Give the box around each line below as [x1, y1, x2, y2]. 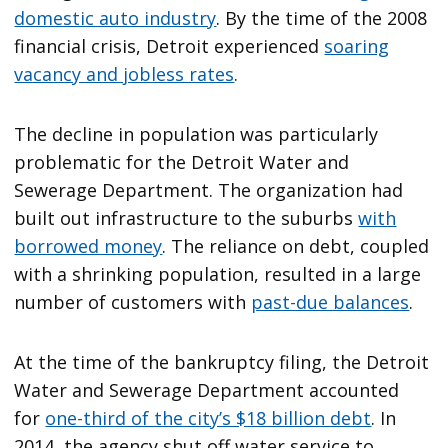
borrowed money [14, 234, 163, 259]
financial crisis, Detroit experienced [14, 34, 325, 59]
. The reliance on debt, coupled [162, 234, 430, 259]
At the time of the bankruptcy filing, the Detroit [14, 350, 430, 375]
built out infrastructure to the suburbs [14, 206, 359, 231]
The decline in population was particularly [14, 122, 379, 147]
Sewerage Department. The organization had [14, 178, 404, 203]
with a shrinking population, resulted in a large [14, 262, 422, 287]
